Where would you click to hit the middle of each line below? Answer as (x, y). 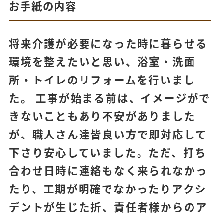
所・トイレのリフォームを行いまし (102, 80)
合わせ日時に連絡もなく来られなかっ (108, 170)
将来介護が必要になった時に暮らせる (108, 43)
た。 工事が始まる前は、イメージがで (110, 98)
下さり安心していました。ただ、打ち (108, 152)
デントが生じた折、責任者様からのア (108, 207)
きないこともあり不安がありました (102, 116)
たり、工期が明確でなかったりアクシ (108, 189)
